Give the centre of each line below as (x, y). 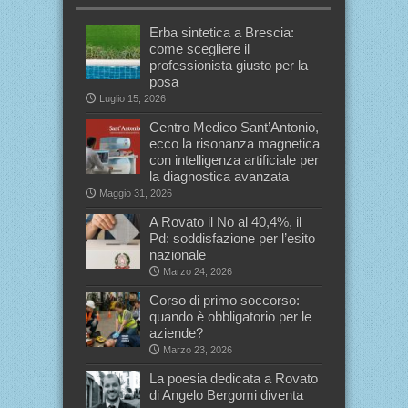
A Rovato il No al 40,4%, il (225, 221)
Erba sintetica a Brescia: (222, 32)
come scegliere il (199, 48)
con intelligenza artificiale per (234, 159)
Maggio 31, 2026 (136, 193)
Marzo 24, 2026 (198, 271)
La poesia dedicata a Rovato (234, 378)
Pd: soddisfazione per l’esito (232, 238)
